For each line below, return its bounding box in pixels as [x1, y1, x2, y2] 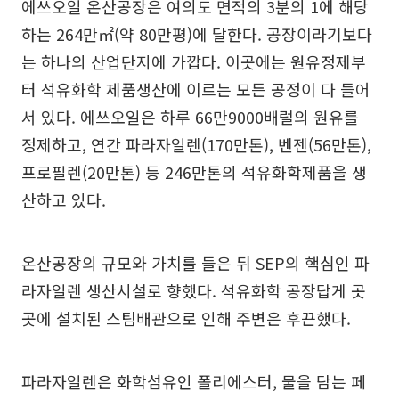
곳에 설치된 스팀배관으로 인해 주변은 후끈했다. [21, 306, 351, 330]
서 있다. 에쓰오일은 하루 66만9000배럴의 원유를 [21, 105, 359, 128]
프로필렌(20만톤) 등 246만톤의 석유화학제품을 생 [21, 160, 367, 183]
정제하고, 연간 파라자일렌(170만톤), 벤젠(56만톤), [21, 133, 371, 156]
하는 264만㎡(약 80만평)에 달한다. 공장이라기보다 [21, 22, 372, 45]
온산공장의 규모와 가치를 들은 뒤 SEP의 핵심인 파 [21, 251, 370, 274]
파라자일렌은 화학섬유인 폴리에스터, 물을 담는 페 [21, 370, 366, 393]
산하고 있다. [21, 188, 106, 211]
